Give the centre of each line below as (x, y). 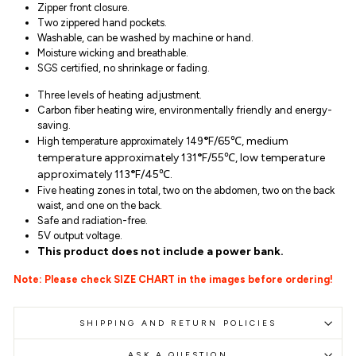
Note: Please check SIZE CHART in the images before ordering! (173, 279)
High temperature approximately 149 (120, 141)
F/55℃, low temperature (263, 158)
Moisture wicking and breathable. (113, 53)
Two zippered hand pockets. (102, 23)
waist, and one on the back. (100, 205)
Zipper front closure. (83, 8)
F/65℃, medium (248, 141)
